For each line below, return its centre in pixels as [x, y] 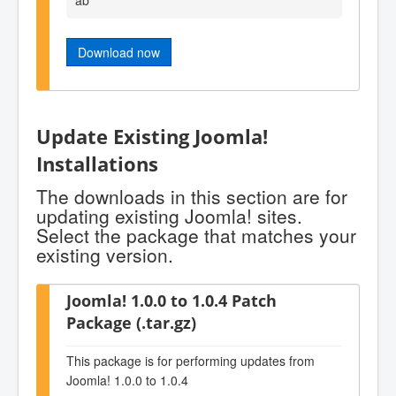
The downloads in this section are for [192, 196]
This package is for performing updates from [190, 361]
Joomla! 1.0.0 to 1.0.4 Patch [171, 300]
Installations [97, 164]
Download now [119, 52]
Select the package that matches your [196, 235]
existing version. [105, 254]
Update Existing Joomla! [152, 137]
